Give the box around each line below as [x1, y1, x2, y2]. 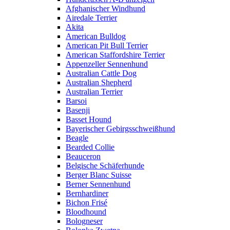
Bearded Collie [66, 142, 114, 151]
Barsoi [66, 96, 87, 105]
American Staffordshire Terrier [66, 50, 165, 59]
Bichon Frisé [66, 198, 107, 207]
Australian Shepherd [66, 78, 132, 87]
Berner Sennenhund [66, 179, 130, 188]
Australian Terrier [66, 87, 123, 96]
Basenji [66, 105, 90, 114]
